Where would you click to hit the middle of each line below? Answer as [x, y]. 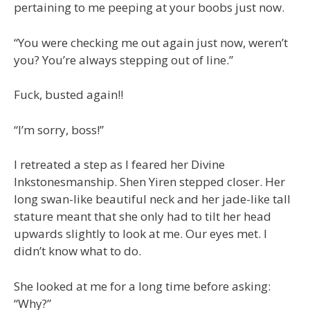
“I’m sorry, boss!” [59, 129]
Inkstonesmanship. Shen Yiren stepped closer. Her [149, 182]
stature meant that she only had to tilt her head [143, 216]
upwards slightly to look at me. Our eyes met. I [140, 234]
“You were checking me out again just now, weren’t [151, 42]
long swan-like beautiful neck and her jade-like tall [152, 199]
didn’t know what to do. [77, 251]
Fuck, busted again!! [69, 94]
